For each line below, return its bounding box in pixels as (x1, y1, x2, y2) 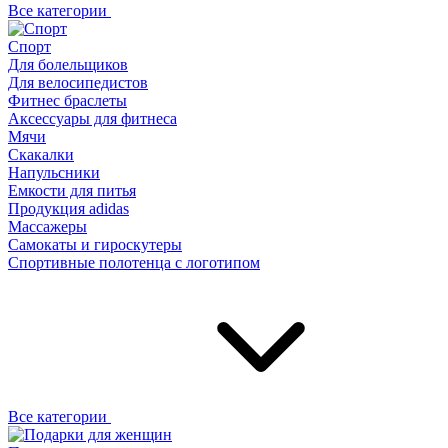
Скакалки (8, 146, 74, 163)
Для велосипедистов (8, 74, 148, 91)
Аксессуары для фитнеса (8, 110, 177, 127)
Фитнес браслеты (8, 92, 127, 109)
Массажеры (8, 218, 87, 235)
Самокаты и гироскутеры (8, 236, 182, 253)
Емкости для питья (8, 182, 136, 199)
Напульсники (8, 164, 100, 181)
